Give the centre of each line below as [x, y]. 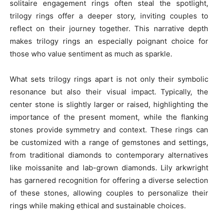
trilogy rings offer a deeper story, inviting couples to [109, 16]
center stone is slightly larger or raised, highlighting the [109, 105]
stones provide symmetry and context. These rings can [109, 130]
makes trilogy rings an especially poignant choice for [109, 41]
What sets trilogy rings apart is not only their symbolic [109, 79]
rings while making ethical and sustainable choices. [98, 206]
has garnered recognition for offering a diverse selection [109, 181]
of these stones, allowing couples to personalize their [109, 193]
